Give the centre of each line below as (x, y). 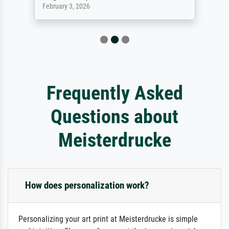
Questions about (114, 116)
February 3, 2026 (66, 6)
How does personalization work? (87, 185)
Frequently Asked (114, 93)
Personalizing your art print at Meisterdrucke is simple (108, 219)
